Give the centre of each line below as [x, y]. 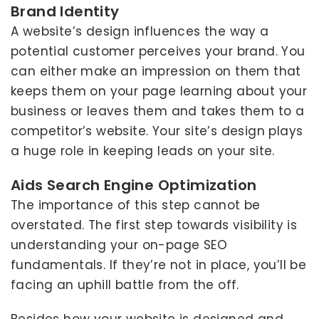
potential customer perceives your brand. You [158, 51]
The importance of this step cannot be [136, 205]
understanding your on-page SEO [119, 245]
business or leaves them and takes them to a [158, 111]
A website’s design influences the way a [140, 31]
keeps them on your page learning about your [159, 91]
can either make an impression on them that [156, 71]
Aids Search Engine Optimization [134, 185]
